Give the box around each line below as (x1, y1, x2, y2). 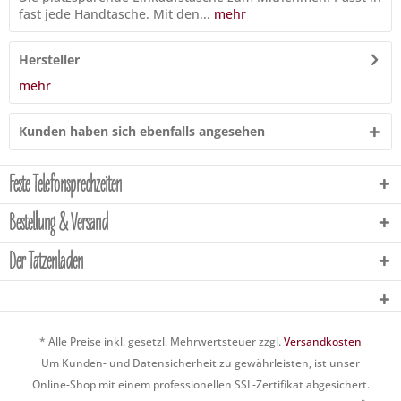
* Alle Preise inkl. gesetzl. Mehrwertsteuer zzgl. (39, 334, 284, 350)
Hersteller (19, 51, 80, 68)
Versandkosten (284, 334, 362, 350)
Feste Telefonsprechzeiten (9, 170, 122, 199)
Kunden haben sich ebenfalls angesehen (19, 123, 265, 140)
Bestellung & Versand (9, 209, 108, 237)
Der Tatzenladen (9, 247, 83, 276)
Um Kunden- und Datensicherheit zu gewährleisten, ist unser (41, 355, 360, 371)
